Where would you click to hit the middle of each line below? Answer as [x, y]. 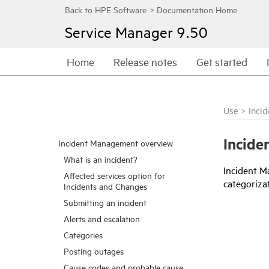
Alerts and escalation [102, 218]
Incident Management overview [116, 143]
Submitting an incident [105, 202]
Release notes [145, 62]
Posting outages [94, 251]
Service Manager [119, 32]
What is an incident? [101, 159]
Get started [222, 62]
